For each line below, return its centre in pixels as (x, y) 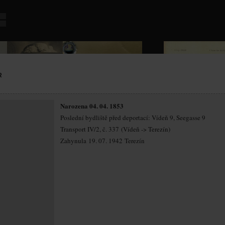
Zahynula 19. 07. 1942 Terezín (102, 141)
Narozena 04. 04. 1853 (92, 106)
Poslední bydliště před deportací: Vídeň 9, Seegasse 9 (133, 118)
